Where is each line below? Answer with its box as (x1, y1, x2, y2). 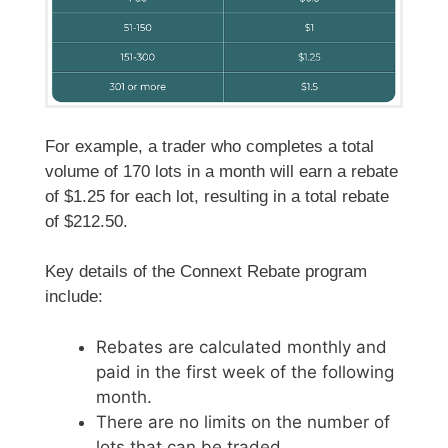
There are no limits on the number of (96, 411, 390, 432)
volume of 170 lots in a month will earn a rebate (45, 161, 398, 181)
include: (45, 287, 103, 307)
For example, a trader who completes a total (45, 136, 374, 156)
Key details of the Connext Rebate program (45, 262, 367, 282)
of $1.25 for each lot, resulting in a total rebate (45, 186, 389, 206)
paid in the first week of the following (96, 361, 394, 382)
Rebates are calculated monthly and (96, 336, 387, 357)
